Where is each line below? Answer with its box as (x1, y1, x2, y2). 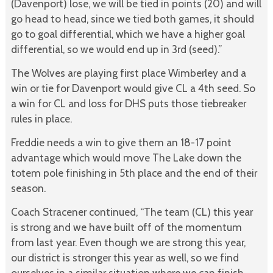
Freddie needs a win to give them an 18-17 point (10, 136, 232, 149)
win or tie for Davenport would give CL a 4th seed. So (10, 82, 255, 95)
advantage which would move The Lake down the (10, 151, 241, 165)
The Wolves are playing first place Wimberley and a (10, 66, 246, 80)
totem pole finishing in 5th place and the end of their (10, 166, 257, 180)
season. (10, 182, 46, 195)
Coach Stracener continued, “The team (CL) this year (10, 205, 253, 218)
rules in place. (10, 112, 72, 126)
